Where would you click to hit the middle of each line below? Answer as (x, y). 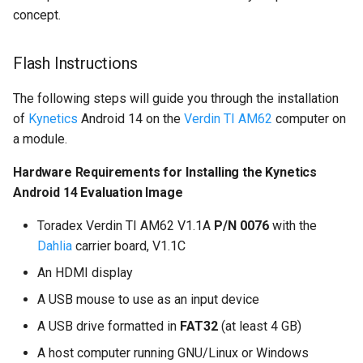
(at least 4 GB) (260, 327)
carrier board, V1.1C (129, 246)
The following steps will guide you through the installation (176, 99)
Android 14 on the (131, 119)
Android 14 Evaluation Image (98, 193)
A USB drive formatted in (109, 327)
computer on (309, 119)
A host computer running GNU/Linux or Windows (173, 353)
